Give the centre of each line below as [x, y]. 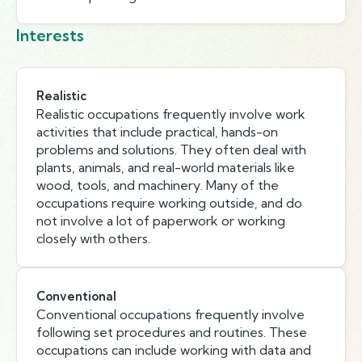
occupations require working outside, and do [169, 203]
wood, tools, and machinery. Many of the [158, 185]
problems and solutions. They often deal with [171, 149]
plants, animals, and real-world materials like [166, 167]
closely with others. [93, 238]
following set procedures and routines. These [172, 332]
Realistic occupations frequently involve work [171, 114]
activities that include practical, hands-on [157, 132]
